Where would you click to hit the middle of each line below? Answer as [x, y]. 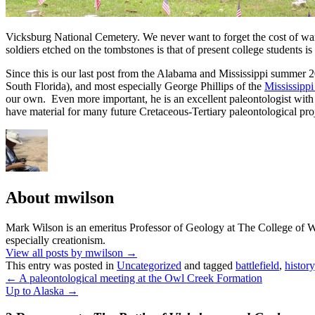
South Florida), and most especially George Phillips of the [135, 86]
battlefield [257, 265]
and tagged [208, 265]
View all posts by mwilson [66, 252]
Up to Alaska [36, 290]
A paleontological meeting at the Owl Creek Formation [140, 278]
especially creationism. [56, 240]
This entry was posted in [61, 265]
